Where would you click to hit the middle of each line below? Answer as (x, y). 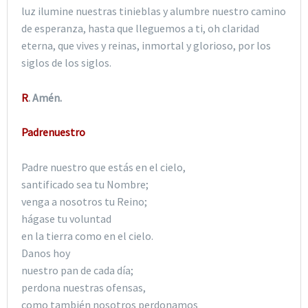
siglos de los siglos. (66, 63)
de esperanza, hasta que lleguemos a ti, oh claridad (140, 29)
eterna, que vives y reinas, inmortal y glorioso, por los (146, 46)
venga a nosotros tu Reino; (84, 202)
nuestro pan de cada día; (77, 271)
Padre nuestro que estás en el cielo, (103, 167)
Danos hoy (46, 253)
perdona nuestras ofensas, (84, 288)
